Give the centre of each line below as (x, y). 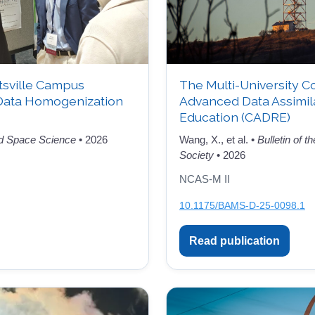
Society (197, 155)
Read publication (234, 240)
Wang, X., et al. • (218, 139)
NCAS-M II (205, 179)
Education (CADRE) (235, 117)
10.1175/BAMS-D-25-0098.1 (242, 205)
